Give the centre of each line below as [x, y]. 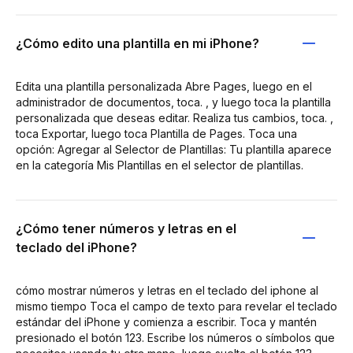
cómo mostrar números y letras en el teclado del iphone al [167, 290]
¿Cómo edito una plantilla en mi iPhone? [137, 43]
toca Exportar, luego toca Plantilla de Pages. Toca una [156, 133]
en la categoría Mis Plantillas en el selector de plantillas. [160, 165]
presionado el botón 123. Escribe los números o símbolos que [175, 337]
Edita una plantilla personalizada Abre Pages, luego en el [164, 86]
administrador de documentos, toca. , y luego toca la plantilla [173, 102]
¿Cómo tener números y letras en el [126, 228]
